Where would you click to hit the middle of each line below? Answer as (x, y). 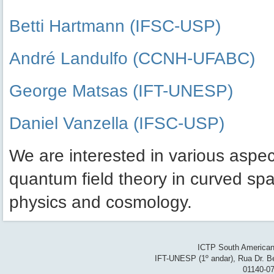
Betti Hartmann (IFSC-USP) (115, 26)
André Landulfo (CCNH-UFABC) (132, 58)
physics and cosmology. (101, 202)
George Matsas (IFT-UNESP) (121, 91)
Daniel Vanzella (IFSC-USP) (117, 123)
